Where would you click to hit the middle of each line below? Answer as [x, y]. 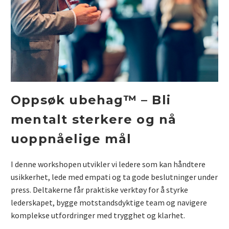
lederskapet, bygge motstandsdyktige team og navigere [109, 203]
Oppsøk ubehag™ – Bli [91, 100]
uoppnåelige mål [71, 139]
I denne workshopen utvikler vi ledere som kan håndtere [108, 164]
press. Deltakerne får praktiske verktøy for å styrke [99, 190]
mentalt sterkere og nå [94, 120]
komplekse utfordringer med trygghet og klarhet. [98, 215]
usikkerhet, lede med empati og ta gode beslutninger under [114, 177]
